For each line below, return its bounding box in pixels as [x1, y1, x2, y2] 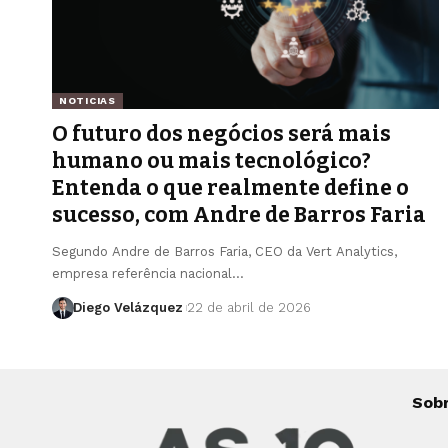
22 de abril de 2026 [186, 299, 311, 315]
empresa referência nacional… [52, 265, 244, 281]
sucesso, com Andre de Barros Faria [52, 201, 426, 228]
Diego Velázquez [72, 299, 183, 315]
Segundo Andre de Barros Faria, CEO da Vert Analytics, [52, 243, 397, 259]
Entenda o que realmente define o [52, 174, 409, 201]
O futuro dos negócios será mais [52, 120, 391, 147]
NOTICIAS [59, 94, 116, 106]
